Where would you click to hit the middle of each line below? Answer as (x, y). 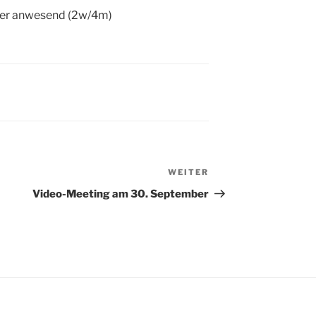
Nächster (234, 174)
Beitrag (229, 191)
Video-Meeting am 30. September (121, 194)
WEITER (189, 172)
